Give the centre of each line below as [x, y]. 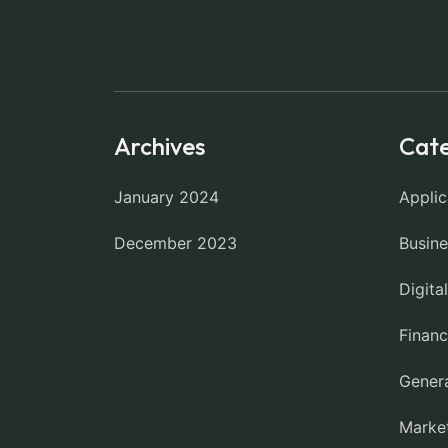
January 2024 [166, 197]
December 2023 [175, 243]
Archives [159, 146]
